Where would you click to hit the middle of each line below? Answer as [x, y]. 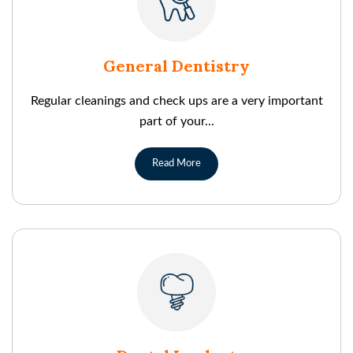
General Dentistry [176, 65]
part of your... [176, 121]
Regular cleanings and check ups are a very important [176, 100]
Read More [176, 163]
